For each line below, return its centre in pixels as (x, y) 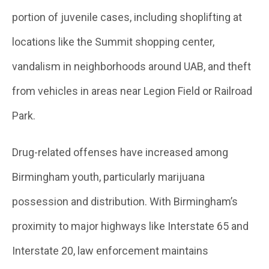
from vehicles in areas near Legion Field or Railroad (132, 91)
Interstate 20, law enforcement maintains (110, 251)
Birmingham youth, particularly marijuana (108, 177)
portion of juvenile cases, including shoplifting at (127, 17)
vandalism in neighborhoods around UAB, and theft (131, 66)
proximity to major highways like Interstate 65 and (130, 226)
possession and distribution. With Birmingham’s (125, 201)
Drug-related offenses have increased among (120, 152)
